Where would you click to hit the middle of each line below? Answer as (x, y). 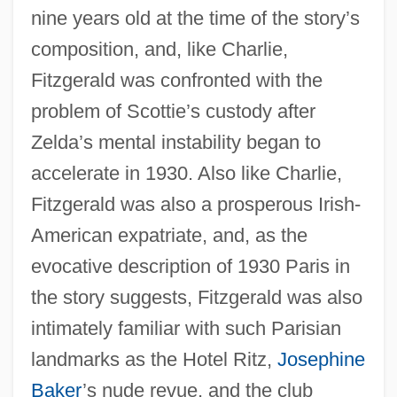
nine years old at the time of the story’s (195, 18)
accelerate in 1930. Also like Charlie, (186, 173)
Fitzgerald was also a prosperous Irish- (195, 204)
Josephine (321, 359)
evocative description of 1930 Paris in (190, 266)
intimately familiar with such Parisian (186, 328)
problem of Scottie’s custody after (173, 111)
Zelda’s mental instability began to (175, 142)
